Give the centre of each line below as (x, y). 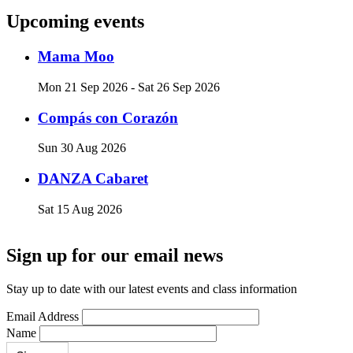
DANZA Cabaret (93, 179)
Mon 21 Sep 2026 (83, 87)
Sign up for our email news (115, 255)
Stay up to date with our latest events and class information (152, 288)
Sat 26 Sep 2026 (179, 87)
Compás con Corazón (108, 117)
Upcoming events (75, 22)
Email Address (43, 316)
